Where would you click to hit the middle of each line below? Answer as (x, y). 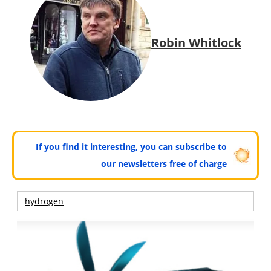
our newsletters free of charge (164, 164)
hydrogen (44, 201)
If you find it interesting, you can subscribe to (131, 147)
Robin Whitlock (196, 42)
